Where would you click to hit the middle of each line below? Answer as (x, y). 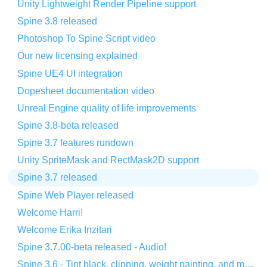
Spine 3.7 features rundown (76, 143)
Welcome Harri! (50, 212)
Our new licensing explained (78, 56)
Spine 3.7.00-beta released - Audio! (92, 247)
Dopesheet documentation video (86, 91)
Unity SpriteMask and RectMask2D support (108, 160)
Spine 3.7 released (58, 178)
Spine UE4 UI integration (70, 73)
